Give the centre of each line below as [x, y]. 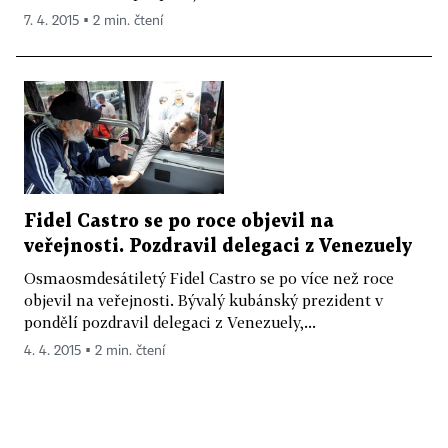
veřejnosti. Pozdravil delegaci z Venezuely [218, 247]
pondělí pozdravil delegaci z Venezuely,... [170, 322]
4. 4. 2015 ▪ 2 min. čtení [94, 351]
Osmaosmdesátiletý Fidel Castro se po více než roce [209, 278]
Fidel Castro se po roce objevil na [179, 222]
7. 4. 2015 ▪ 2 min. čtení [93, 21]
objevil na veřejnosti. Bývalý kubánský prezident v [203, 300]
